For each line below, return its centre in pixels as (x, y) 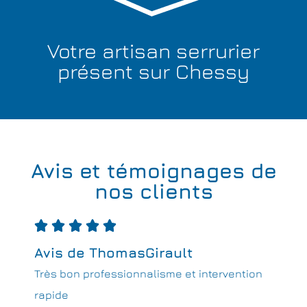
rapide (51, 294)
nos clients (153, 191)
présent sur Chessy (153, 71)
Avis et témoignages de (153, 170)
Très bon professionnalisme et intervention (148, 273)
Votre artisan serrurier (153, 50)
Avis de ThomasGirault (113, 252)
